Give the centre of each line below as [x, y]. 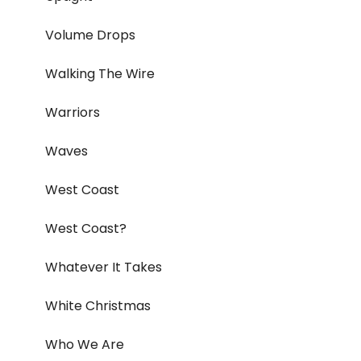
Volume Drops [90, 35]
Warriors [73, 113]
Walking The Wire [100, 74]
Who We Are [85, 345]
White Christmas [98, 306]
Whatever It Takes [104, 268]
